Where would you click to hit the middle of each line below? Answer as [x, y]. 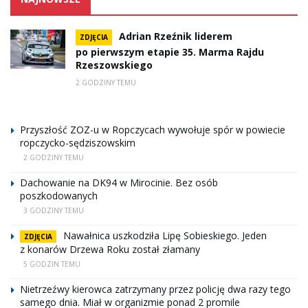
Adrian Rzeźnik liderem [176, 36]
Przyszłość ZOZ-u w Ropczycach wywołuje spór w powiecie [153, 129]
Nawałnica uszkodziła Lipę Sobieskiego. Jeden [165, 235]
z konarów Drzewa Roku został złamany [110, 249]
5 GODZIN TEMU [52, 264]
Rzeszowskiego [114, 65]
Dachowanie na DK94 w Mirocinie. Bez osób [119, 182]
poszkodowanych [59, 195]
